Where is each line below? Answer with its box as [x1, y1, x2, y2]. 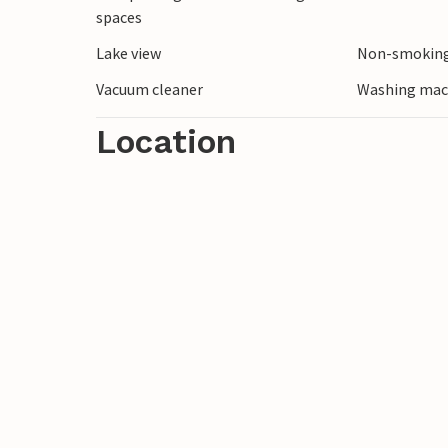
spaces [96, 7, 142, 27]
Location [96, 122, 236, 161]
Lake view [96, 43, 161, 63]
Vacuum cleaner [96, 79, 203, 99]
